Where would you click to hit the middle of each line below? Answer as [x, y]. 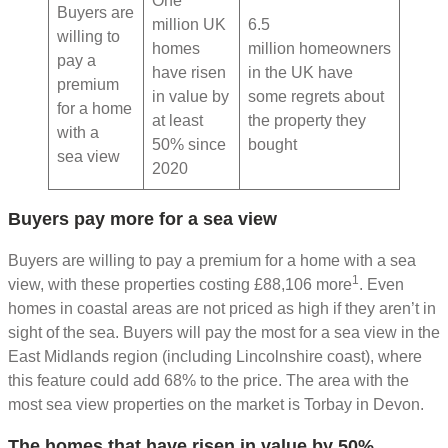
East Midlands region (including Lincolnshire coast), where [215, 357]
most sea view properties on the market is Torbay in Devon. [218, 405]
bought [274, 145]
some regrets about [316, 97]
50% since [189, 145]
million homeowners [319, 49]
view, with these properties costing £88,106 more [180, 285]
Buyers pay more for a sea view [142, 219]
